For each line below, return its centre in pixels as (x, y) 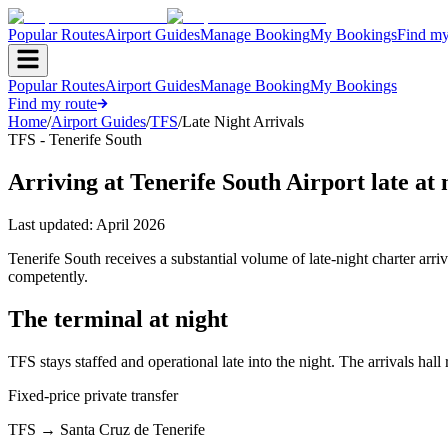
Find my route (52, 103)
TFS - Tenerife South (75, 139)
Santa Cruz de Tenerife (132, 429)
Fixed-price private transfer (93, 395)
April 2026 (130, 224)
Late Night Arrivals (243, 121)
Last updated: (52, 224)
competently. (48, 276)
